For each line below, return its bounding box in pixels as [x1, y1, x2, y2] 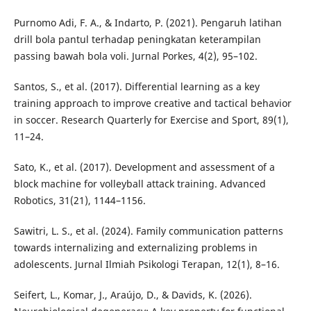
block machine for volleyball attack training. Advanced [13, 177, 266, 191]
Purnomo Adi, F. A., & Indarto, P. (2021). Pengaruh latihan [13, 16, 282, 30]
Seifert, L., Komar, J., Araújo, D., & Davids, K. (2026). [13, 288, 252, 302]
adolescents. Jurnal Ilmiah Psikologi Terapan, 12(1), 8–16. [13, 258, 280, 271]
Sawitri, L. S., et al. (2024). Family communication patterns [13, 224, 283, 238]
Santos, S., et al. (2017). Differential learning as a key [13, 80, 260, 94]
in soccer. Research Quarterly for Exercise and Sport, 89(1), [13, 113, 289, 127]
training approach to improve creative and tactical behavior [13, 96, 292, 110]
